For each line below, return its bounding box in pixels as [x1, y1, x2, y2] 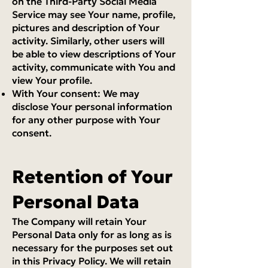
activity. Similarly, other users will [12, 35, 165, 47]
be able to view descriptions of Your [12, 48, 176, 60]
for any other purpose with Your [12, 114, 160, 126]
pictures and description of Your [12, 22, 160, 33]
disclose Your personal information [12, 100, 172, 112]
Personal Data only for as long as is [12, 229, 172, 240]
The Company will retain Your [12, 215, 147, 227]
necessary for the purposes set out [12, 242, 173, 254]
